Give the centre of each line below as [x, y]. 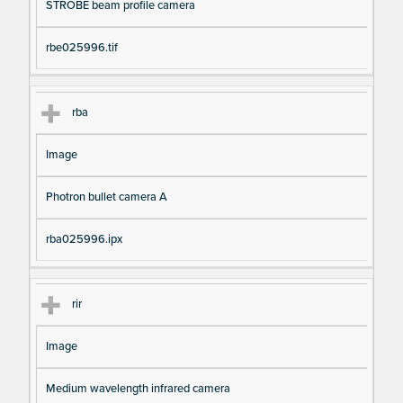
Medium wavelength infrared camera [138, 389]
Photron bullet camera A [106, 197]
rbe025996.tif [81, 47]
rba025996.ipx [84, 239]
